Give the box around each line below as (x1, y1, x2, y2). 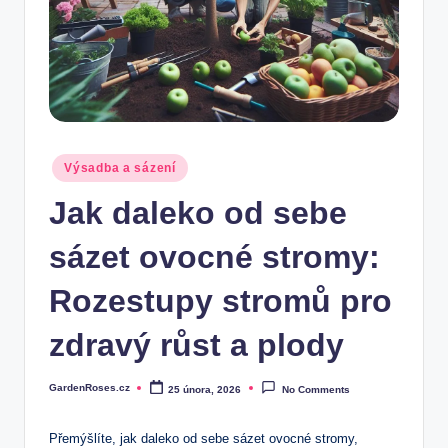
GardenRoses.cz (49, 381, 130, 393)
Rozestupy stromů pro (49, 282, 392, 319)
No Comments (281, 383, 350, 395)
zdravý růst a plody (49, 326, 344, 363)
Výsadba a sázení (64, 161, 176, 175)
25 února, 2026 (168, 383, 242, 395)
